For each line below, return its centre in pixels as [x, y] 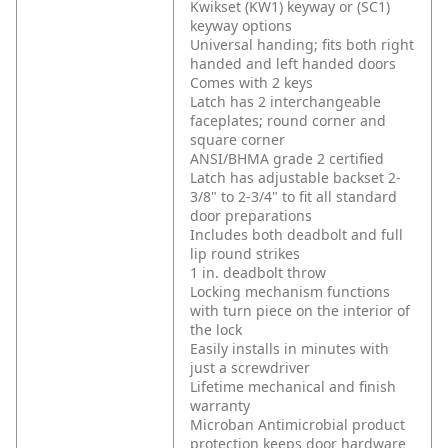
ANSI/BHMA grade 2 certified [287, 159]
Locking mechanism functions [290, 292]
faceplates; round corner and [288, 121]
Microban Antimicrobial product [297, 425]
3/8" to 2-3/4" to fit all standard [293, 197]
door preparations [251, 216]
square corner [237, 140]
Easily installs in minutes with [289, 349]
